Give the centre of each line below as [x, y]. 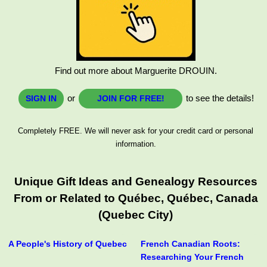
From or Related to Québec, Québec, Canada [136, 198]
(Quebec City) [136, 215]
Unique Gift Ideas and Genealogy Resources [136, 181]
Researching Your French [192, 257]
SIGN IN [41, 98]
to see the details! [219, 98]
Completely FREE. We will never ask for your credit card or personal [136, 131]
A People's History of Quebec [68, 244]
